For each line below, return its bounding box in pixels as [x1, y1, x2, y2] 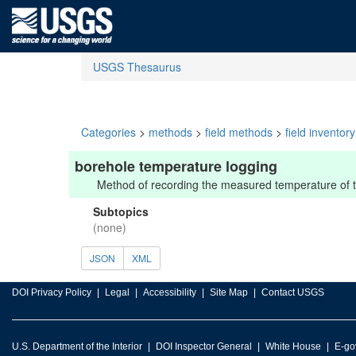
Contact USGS [261, 287, 324, 298]
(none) [93, 219, 126, 235]
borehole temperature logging [75, 156, 277, 176]
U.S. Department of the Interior [12, 341, 142, 352]
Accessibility [143, 287, 196, 298]
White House [265, 341, 321, 352]
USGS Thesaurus [93, 59, 181, 75]
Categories [81, 124, 136, 140]
